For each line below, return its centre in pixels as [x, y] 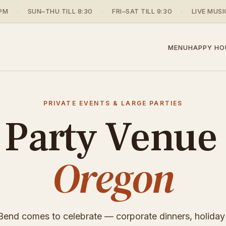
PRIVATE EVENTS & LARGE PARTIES [113, 103]
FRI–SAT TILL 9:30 [142, 11]
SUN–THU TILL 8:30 [60, 11]
